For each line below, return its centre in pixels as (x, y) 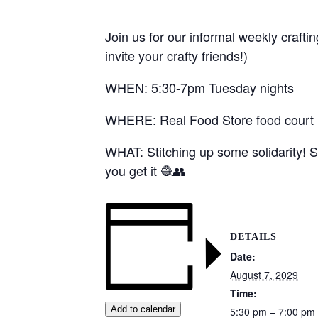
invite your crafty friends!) (176, 56)
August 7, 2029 (264, 274)
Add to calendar (143, 309)
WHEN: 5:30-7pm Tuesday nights (199, 88)
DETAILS (253, 236)
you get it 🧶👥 (146, 171)
